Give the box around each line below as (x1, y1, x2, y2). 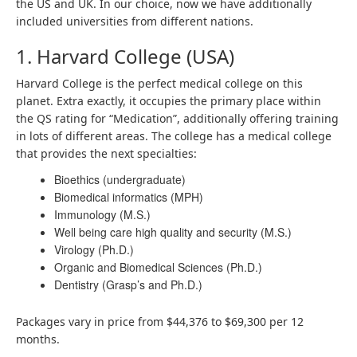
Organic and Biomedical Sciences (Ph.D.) (54, 259, 262, 275)
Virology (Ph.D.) (54, 241, 134, 257)
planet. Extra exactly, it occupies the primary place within (16, 93, 321, 108)
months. (16, 331, 60, 347)
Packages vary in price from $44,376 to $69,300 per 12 (16, 314, 304, 329)
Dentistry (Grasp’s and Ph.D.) (54, 277, 202, 292)
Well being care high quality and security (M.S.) (54, 224, 292, 240)
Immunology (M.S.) (54, 206, 151, 222)
